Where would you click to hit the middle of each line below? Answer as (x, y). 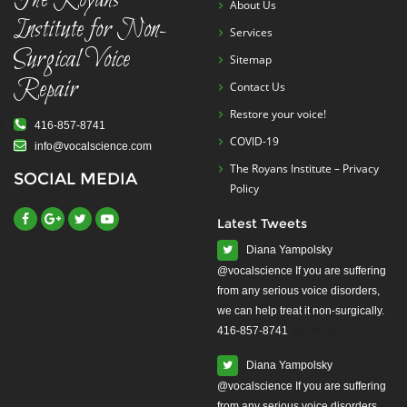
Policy (244, 189)
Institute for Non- (90, 30)
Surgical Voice (72, 60)
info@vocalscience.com (89, 146)
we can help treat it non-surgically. (301, 311)
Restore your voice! (278, 114)
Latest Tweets (262, 223)
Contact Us (258, 87)
